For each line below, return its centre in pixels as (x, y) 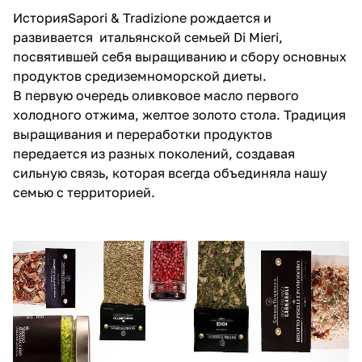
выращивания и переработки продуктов (143, 134)
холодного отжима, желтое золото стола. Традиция (179, 114)
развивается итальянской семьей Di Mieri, (148, 37)
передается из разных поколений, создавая (154, 153)
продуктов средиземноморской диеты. (140, 76)
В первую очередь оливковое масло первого (156, 95)
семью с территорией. (84, 192)
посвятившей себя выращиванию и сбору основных (180, 56)
